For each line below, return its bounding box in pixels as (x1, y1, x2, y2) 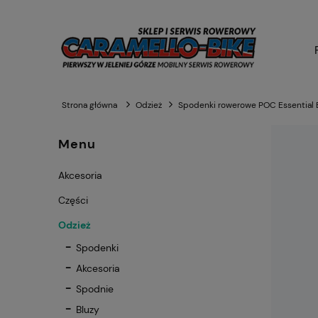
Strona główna (62, 99, 117, 111)
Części (58, 194, 88, 207)
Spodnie (76, 283, 114, 296)
